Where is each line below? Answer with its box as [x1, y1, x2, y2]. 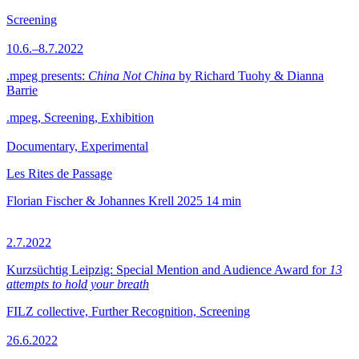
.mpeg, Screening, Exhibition [6, 111, 154, 124]
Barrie [6, 83, 38, 97]
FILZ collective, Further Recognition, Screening [6, 305, 250, 318]
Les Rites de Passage [6, 167, 112, 180]
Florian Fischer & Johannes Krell [6, 194, 174, 208]
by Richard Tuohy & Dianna [175, 69, 324, 83]
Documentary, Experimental [6, 139, 148, 153]
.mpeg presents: [6, 69, 88, 83]
